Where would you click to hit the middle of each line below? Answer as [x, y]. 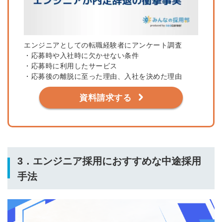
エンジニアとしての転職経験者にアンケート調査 [103, 45]
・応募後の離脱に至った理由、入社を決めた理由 [103, 76]
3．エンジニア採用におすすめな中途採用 [109, 161]
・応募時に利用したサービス [71, 66]
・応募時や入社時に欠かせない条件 [81, 55]
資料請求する [106, 98]
